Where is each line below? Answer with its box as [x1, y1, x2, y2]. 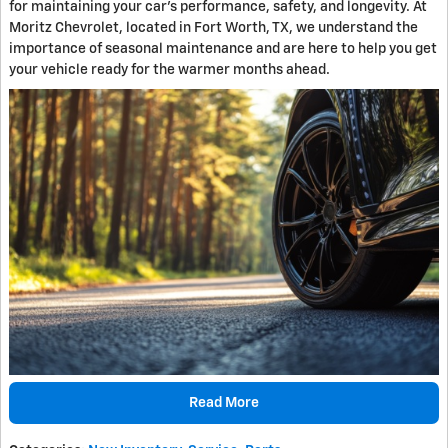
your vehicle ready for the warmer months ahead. [9, 62, 330, 77]
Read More [189, 395, 259, 410]
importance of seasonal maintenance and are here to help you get [9, 41, 437, 56]
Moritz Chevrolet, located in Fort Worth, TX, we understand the [9, 20, 418, 35]
